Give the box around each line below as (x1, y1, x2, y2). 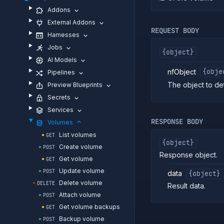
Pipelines (47, 68, 75, 76)
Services (47, 106, 73, 113)
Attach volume (59, 191, 101, 198)
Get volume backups (59, 203, 120, 210)
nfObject (167, 67, 196, 76)
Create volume (59, 143, 102, 150)
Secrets (47, 93, 70, 101)
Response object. (159, 150, 217, 159)
